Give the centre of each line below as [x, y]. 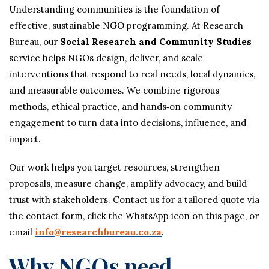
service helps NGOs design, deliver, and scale [106, 58]
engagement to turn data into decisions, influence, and [128, 123]
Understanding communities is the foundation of [114, 9]
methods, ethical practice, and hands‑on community [120, 107]
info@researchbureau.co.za [98, 232]
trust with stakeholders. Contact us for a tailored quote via [134, 200]
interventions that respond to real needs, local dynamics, [132, 74]
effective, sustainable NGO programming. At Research [126, 26]
